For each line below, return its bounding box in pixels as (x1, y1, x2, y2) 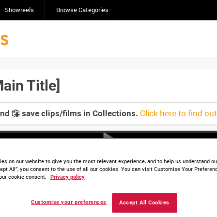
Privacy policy (50, 174, 85, 181)
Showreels (4, 6, 34, 14)
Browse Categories (56, 6, 108, 14)
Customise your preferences (31, 199, 107, 206)
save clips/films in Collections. (19, 108, 138, 118)
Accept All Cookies (119, 200, 170, 206)
